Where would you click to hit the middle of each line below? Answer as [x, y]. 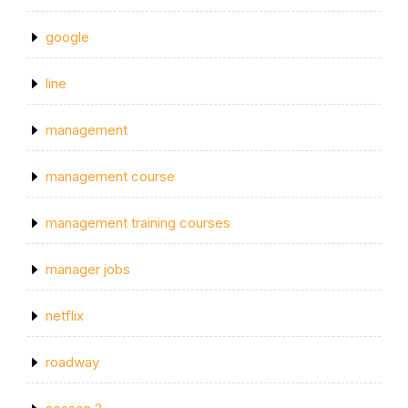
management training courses [138, 223]
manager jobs [88, 269]
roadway [72, 362]
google [67, 37]
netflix [65, 316]
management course [110, 176]
